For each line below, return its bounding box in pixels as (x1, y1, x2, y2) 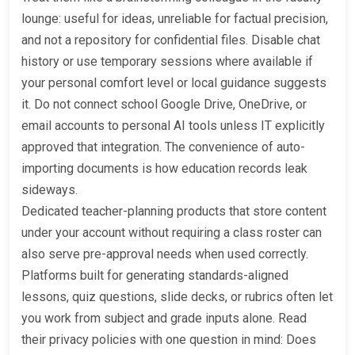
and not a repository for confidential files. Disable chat (21, 32, 320, 48)
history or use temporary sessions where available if (21, 54, 313, 70)
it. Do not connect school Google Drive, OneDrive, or (21, 97, 307, 113)
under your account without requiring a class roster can (21, 225, 322, 241)
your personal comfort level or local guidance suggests (21, 75, 326, 91)
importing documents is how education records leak (21, 161, 307, 177)
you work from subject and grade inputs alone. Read (21, 311, 307, 326)
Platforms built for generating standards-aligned (21, 268, 288, 284)
